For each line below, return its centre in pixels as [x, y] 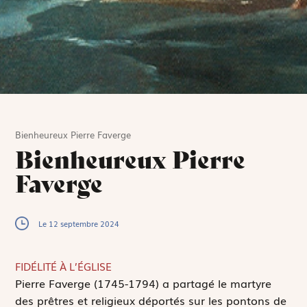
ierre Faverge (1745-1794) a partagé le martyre [147, 283]
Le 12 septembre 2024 [79, 223]
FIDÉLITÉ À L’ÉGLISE [64, 266]
